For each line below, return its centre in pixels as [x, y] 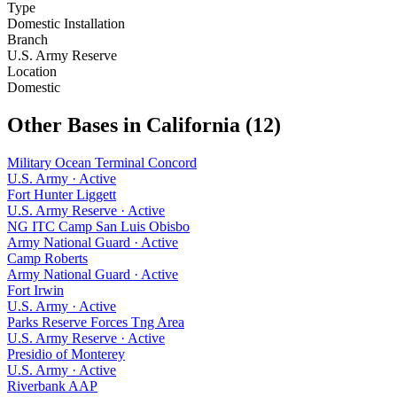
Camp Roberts [47, 258]
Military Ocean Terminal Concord [102, 162]
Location [32, 71]
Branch [27, 39]
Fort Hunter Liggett [62, 194]
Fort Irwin [35, 290]
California [193, 125]
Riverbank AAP [52, 385]
